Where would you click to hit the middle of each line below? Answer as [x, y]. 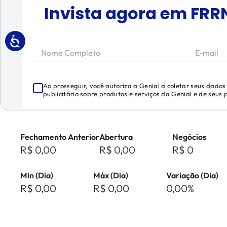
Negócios [189, 137]
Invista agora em [117, 13]
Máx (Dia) [111, 175]
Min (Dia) [37, 175]
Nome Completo [71, 53]
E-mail [206, 53]
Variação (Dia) [192, 175]
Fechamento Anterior [60, 137]
